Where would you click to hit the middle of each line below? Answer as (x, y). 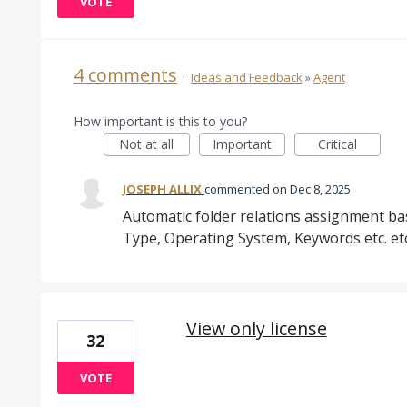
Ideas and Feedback (246, 77)
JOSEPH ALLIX (162, 189)
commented (238, 189)
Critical (337, 144)
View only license (256, 328)
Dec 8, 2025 (320, 189)
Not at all (147, 144)
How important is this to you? (160, 121)
